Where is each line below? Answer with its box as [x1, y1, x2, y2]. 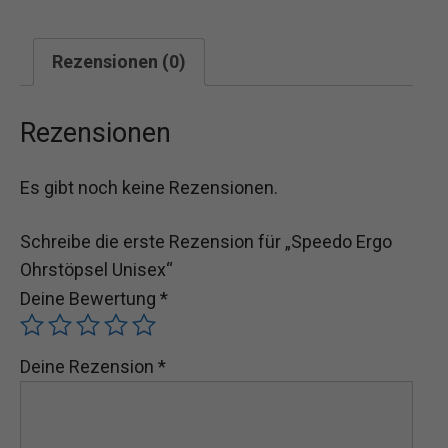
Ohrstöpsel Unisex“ [20, 258, 173, 280]
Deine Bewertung [20, 287, 160, 309]
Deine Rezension [20, 355, 158, 377]
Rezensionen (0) [52, 51, 186, 73]
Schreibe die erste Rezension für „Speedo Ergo [20, 230, 392, 252]
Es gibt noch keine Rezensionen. [20, 177, 278, 199]
